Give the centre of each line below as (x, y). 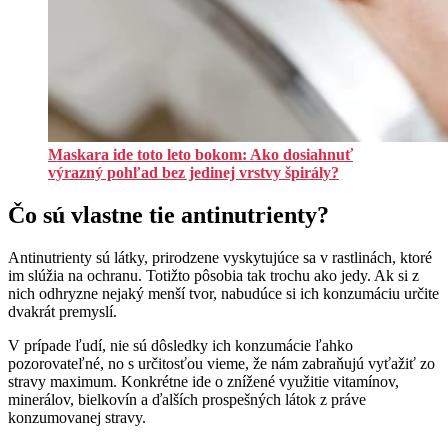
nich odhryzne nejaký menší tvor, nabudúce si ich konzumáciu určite (223, 294)
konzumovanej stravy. (77, 418)
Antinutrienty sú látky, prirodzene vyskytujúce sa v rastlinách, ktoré (220, 258)
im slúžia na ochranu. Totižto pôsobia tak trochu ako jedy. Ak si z (213, 276)
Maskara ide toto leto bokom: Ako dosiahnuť (200, 155)
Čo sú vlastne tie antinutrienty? (168, 215)
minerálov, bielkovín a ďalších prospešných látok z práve (187, 400)
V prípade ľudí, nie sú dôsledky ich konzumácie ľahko (180, 346)
